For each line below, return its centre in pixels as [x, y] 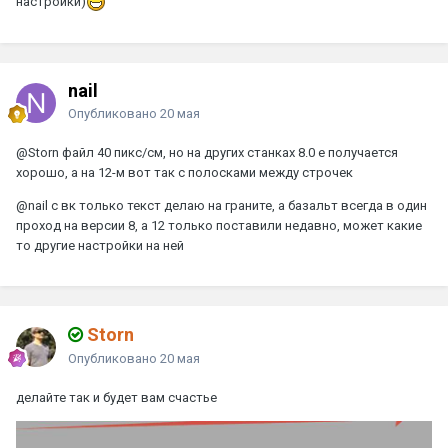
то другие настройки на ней [100, 245]
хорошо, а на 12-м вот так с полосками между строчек [184, 172]
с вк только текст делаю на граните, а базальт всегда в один [237, 205]
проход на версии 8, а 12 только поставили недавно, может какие [219, 225]
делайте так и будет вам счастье [116, 397]
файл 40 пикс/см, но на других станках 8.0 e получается [228, 152]
